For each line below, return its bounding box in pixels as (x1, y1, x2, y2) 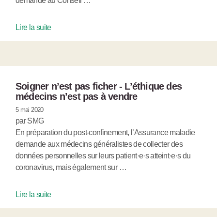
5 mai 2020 (15, 106, 44, 114)
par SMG (15, 117, 44, 125)
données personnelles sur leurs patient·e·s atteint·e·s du (15, 152, 191, 160)
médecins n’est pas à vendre (15, 91, 138, 102)
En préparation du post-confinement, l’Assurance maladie (15, 128, 195, 137)
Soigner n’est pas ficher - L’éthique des (15, 81, 182, 92)
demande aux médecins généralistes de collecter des (15, 140, 183, 149)
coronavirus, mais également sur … (15, 163, 126, 172)
